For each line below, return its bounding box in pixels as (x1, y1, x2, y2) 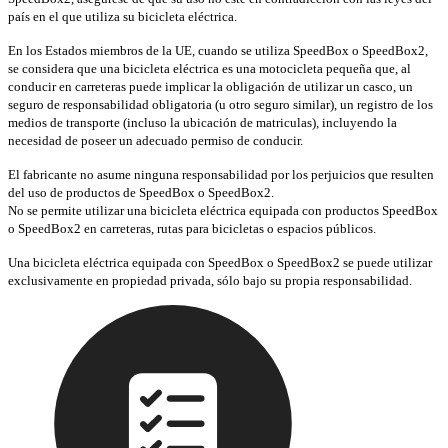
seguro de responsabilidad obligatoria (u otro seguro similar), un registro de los (8, 96, 433, 112)
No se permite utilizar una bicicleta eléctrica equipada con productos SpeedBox (8, 202, 438, 218)
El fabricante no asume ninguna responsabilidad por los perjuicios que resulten (8, 166, 434, 182)
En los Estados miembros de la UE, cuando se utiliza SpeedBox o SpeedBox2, (8, 42, 428, 58)
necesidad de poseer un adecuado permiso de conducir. (8, 132, 303, 148)
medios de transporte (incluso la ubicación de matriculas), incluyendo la (8, 114, 397, 130)
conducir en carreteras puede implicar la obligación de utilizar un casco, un (8, 78, 413, 94)
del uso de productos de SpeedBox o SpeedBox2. (8, 184, 274, 200)
